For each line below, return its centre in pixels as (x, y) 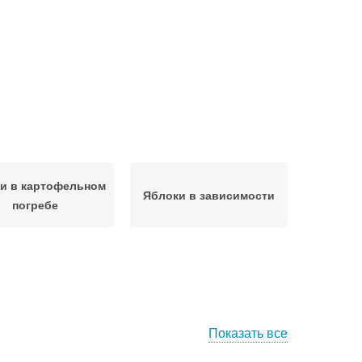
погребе (35, 204)
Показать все (248, 333)
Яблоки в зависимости (209, 195)
